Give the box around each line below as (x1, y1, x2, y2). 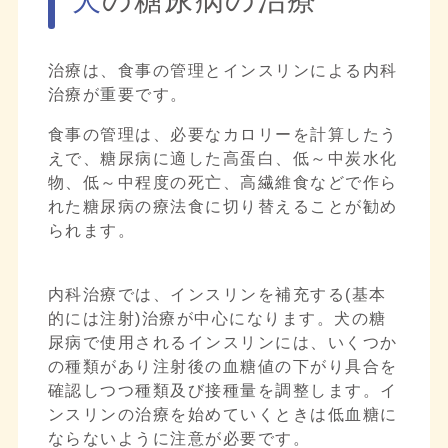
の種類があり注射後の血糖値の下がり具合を (47, 357, 398, 375)
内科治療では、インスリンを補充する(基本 (47, 285, 387, 303)
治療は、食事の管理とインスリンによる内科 (47, 61, 398, 79)
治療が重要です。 (47, 85, 188, 103)
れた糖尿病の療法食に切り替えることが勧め (47, 197, 398, 215)
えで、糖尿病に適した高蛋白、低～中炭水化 (47, 149, 398, 167)
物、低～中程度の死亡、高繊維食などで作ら (47, 173, 398, 191)
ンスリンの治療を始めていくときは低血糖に (47, 405, 398, 423)
